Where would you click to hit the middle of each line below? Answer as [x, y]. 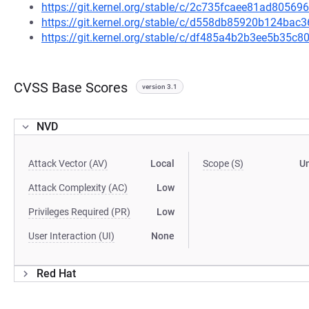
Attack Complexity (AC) [78, 188]
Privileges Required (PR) [79, 212]
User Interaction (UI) [71, 236]
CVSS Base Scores [71, 88]
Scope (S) [223, 163]
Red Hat [56, 273]
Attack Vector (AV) [68, 163]
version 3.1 [160, 87]
